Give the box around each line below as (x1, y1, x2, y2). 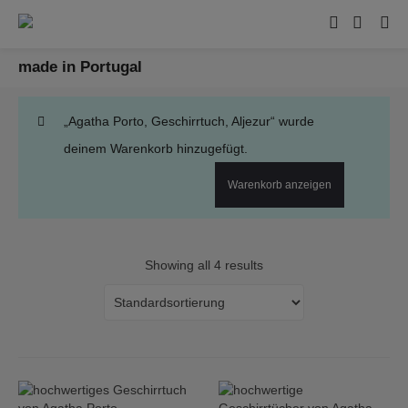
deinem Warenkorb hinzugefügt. (64, 141, 248, 156)
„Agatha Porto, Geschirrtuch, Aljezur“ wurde (64, 114, 314, 128)
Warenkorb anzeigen (228, 178, 331, 191)
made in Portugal (18, 58, 142, 76)
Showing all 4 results (145, 258, 263, 272)
